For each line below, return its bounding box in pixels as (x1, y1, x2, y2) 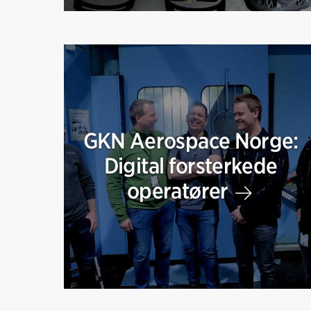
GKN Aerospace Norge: (83, 127, 299, 155)
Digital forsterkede (103, 152, 278, 180)
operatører (126, 177, 233, 205)
